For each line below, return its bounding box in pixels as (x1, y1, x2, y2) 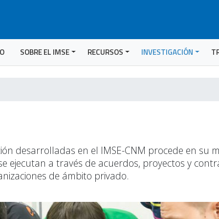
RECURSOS (88, 46, 124, 58)
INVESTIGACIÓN (141, 46, 194, 58)
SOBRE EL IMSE (20, 46, 70, 58)
